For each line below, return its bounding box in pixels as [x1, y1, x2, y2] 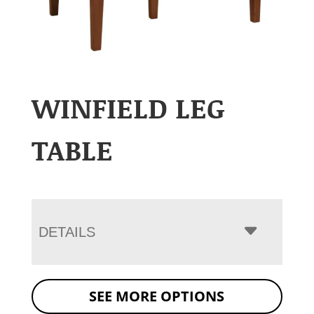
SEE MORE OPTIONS [89, 286, 225, 306]
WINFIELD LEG [31, 87, 225, 127]
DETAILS [38, 224, 95, 240]
